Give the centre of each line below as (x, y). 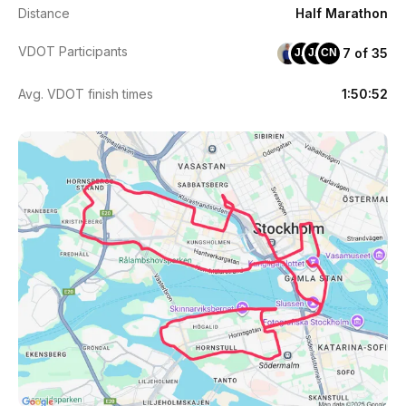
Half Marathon (342, 13)
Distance (44, 13)
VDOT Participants (73, 51)
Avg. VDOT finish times (86, 93)
